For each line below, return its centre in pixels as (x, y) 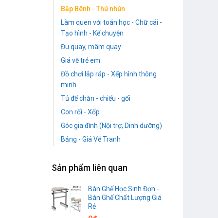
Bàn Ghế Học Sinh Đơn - (124, 189)
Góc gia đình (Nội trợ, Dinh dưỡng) (111, 126)
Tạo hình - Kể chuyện (92, 33)
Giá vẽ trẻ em (81, 61)
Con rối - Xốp (80, 112)
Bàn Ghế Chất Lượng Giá (125, 197)
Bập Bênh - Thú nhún (93, 9)
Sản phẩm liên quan (90, 167)
